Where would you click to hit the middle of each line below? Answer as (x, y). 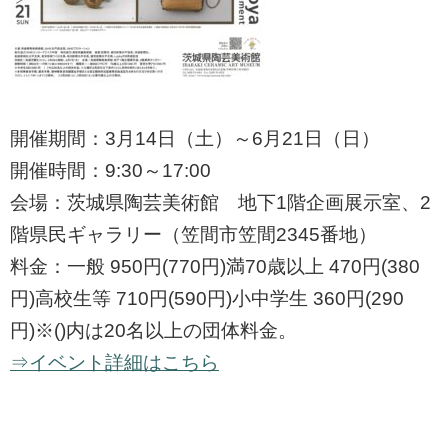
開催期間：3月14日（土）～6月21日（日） (195, 139)
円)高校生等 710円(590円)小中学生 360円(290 (207, 299)
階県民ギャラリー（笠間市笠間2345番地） (193, 235)
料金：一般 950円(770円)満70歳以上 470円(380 (215, 267)
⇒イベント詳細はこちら (114, 363)
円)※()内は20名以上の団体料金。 (153, 331)
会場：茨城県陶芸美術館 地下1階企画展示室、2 (220, 203)
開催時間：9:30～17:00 (110, 171)
